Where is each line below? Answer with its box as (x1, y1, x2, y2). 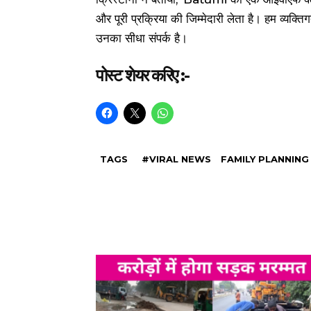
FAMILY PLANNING (221, 153, 309, 165)
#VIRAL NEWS (142, 153, 211, 165)
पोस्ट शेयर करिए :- (96, 65, 189, 85)
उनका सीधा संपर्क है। (96, 31, 187, 45)
